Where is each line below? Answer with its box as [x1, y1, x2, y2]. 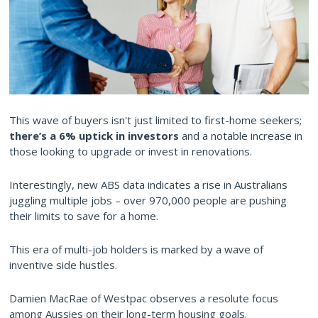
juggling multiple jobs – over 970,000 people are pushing [9, 192, 287, 207]
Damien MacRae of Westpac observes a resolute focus [9, 290, 278, 305]
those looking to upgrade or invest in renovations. [9, 143, 252, 158]
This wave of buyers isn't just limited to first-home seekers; [9, 112, 302, 127]
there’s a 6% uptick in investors [9, 128, 179, 143]
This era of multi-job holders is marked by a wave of [9, 241, 263, 256]
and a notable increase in [179, 128, 302, 143]
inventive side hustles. [9, 257, 117, 272]
